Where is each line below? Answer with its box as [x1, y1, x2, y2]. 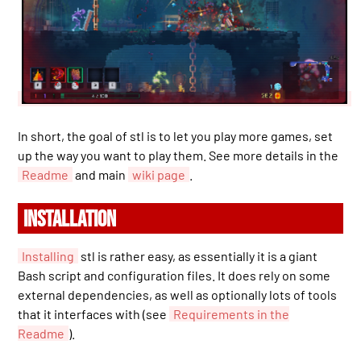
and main [73, 167, 129, 183]
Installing [22, 248, 75, 264]
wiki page [132, 167, 186, 183]
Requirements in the [173, 306, 290, 322]
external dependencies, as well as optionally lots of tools [18, 287, 338, 303]
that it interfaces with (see [18, 306, 170, 322]
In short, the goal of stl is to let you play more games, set [18, 128, 334, 144]
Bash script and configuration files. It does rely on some [18, 268, 331, 284]
